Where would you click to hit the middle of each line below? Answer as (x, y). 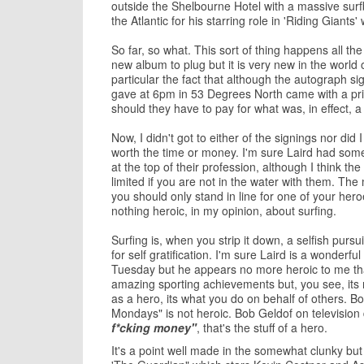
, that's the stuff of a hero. (262, 327)
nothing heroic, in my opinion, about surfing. (224, 210)
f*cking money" (154, 327)
